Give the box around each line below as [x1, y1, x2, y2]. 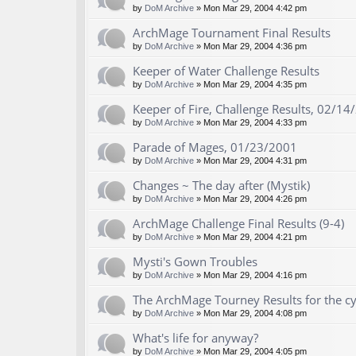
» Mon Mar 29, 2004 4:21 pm [194, 232, 307, 242]
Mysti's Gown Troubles [133, 253, 257, 270]
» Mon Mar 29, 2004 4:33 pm [194, 118, 307, 128]
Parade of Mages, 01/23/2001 [133, 139, 297, 156]
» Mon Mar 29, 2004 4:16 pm [194, 270, 307, 281]
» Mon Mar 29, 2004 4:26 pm [194, 194, 307, 204]
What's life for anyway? [133, 330, 258, 346]
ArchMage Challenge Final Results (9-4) [133, 215, 344, 232]
